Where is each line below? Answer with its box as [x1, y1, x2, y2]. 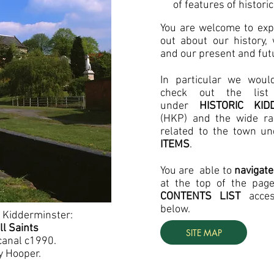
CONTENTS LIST [160, 190, 249, 203]
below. [160, 203, 190, 216]
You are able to [160, 165, 234, 177]
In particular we [160, 74, 248, 87]
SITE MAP [185, 226, 222, 239]
